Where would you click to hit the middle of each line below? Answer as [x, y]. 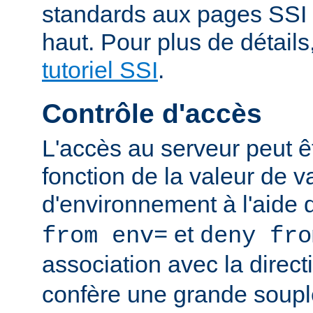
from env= [105, 236]
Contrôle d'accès [152, 114]
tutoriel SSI [100, 70]
